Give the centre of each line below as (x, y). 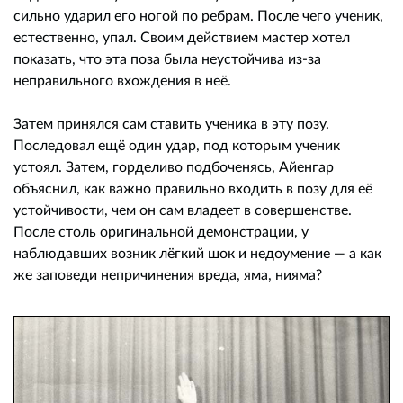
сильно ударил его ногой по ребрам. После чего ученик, (198, 14)
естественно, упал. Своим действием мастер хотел (182, 36)
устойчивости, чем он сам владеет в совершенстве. (183, 209)
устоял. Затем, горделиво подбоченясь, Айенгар (174, 166)
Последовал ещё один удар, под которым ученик (177, 144)
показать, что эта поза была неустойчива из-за (167, 58)
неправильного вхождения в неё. (124, 79)
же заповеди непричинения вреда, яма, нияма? (168, 273)
